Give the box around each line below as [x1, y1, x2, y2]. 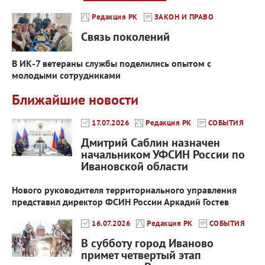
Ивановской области [81, 159, 188, 174]
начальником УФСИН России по [81, 147, 245, 163]
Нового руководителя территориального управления [12, 184, 237, 196]
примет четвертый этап [81, 247, 201, 263]
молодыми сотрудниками [12, 69, 121, 82]
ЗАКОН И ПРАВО [154, 12, 214, 22]
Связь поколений [81, 29, 170, 44]
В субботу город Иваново [81, 235, 214, 251]
